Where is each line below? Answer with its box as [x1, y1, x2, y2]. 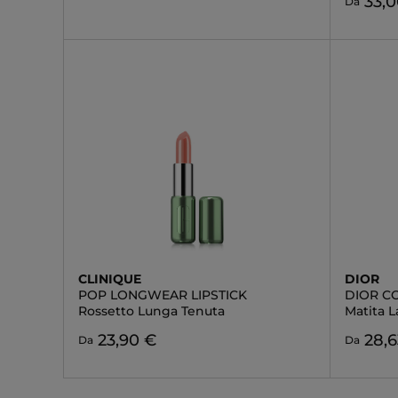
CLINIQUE [78, 271, 141, 287]
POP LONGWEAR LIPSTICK [78, 287, 247, 303]
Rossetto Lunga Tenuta [78, 303, 225, 319]
